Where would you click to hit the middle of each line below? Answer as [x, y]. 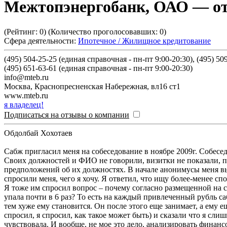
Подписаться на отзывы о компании [67, 115]
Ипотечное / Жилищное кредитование [144, 41]
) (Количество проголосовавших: [102, 31]
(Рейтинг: [22, 31]
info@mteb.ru [26, 77]
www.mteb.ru [26, 95]
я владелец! [24, 104]
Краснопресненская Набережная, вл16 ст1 [107, 86]
